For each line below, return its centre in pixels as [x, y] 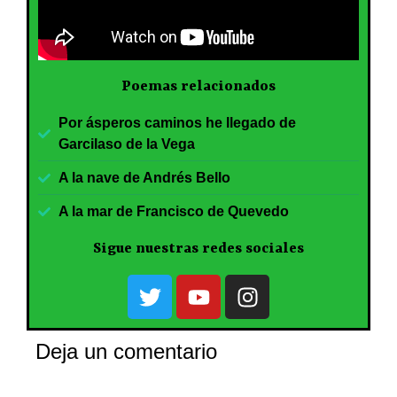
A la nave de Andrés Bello [144, 178]
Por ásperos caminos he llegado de [177, 123]
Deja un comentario [126, 352]
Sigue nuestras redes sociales [198, 249]
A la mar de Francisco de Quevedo [173, 212]
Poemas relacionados [198, 87]
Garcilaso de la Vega [126, 144]
